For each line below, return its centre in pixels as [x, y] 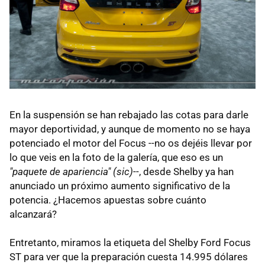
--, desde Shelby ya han [183, 172]
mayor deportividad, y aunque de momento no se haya [130, 129]
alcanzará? [33, 214]
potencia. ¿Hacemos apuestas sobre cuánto [108, 200]
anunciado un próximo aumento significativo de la [120, 186]
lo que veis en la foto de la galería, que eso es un [116, 158]
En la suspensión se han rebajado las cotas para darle [129, 115]
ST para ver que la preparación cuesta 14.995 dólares [129, 257]
